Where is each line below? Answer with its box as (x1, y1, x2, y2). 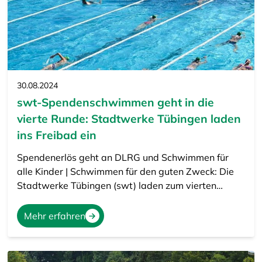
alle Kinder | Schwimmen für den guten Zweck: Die (16, 166, 234, 178)
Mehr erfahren (23, 210, 85, 222)
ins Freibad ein (16, 128, 96, 143)
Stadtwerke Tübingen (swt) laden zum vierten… (16, 180, 223, 192)
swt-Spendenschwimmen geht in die (16, 95, 214, 110)
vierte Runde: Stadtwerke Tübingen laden (16, 112, 241, 126)
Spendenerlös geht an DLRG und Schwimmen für (16, 151, 229, 164)
